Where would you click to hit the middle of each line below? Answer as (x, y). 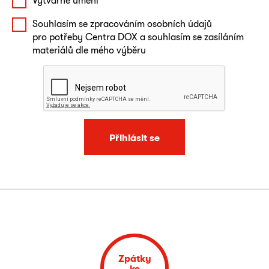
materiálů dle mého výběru (89, 50)
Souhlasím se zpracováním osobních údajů (122, 23)
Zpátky (134, 258)
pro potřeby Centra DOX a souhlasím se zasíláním (138, 37)
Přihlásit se (134, 138)
